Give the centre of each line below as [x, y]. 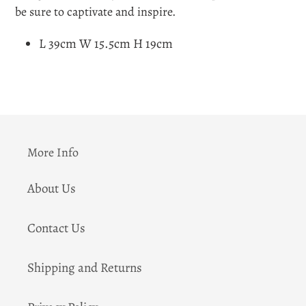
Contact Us [56, 228]
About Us [52, 188]
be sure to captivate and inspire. [95, 11]
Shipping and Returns [85, 267]
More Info [53, 153]
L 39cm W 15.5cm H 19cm [106, 44]
